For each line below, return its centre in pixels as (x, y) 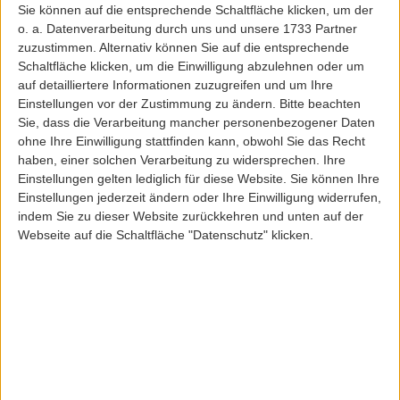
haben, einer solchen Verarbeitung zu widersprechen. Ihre (182, 159)
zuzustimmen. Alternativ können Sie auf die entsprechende (183, 47)
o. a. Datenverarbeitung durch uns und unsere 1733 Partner (187, 28)
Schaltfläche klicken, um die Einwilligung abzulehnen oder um (191, 66)
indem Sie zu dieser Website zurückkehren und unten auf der (191, 216)
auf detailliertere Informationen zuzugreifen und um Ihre (175, 84)
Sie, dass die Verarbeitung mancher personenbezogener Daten (196, 122)
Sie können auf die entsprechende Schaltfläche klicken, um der (196, 9)
